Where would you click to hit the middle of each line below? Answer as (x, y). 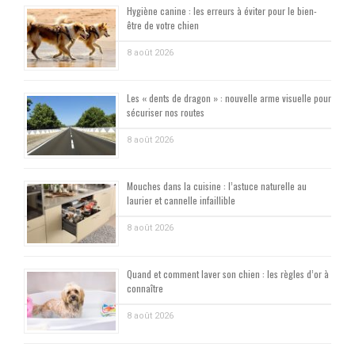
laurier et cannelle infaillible (181, 200)
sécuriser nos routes (166, 113)
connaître (145, 288)
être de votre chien (163, 25)
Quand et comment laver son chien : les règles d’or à (228, 273)
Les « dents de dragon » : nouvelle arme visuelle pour (229, 98)
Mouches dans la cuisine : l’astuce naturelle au (217, 185)
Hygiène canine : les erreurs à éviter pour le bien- (222, 10)
